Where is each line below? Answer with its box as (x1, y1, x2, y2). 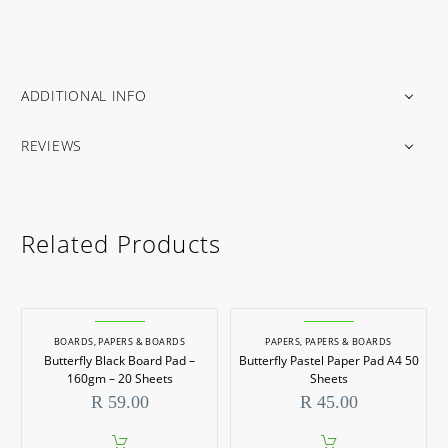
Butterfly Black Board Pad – (44, 352, 195, 370)
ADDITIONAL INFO (21, 85, 147, 105)
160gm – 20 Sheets (66, 370, 173, 388)
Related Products (21, 227, 222, 261)
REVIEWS (21, 135, 82, 155)
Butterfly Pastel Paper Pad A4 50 (238, 352, 419, 370)
